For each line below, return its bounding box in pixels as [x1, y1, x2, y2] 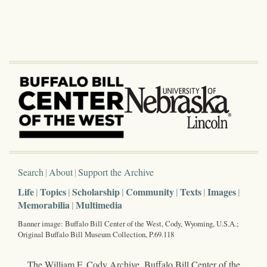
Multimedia [76, 197, 122, 212]
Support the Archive [78, 165, 154, 178]
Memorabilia [18, 197, 70, 212]
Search [18, 165, 44, 178]
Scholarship [72, 184, 120, 198]
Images [207, 184, 236, 198]
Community [126, 184, 174, 198]
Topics [40, 184, 66, 198]
